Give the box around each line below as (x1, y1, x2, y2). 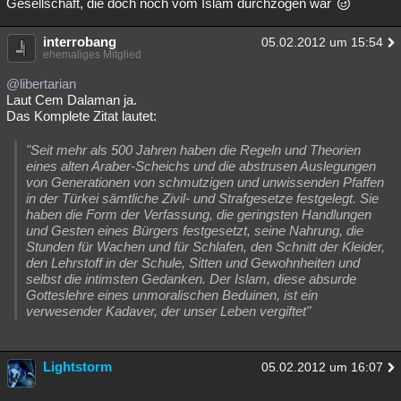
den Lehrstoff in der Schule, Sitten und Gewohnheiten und (26, 255, 360, 270)
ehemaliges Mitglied (43, 48, 141, 61)
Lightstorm (43, 359, 112, 374)
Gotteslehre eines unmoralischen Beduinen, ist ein (26, 287, 318, 303)
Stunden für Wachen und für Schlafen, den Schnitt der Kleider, (26, 239, 385, 254)
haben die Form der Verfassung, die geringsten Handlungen (26, 207, 371, 222)
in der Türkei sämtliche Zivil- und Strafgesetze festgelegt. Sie (26, 191, 379, 206)
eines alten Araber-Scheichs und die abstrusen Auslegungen (26, 158, 376, 174)
